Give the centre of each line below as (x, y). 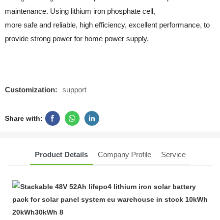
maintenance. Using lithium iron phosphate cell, (81, 11)
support (74, 89)
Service (173, 155)
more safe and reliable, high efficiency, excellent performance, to (107, 25)
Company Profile (124, 155)
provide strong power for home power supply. (77, 38)
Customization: (31, 89)
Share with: (24, 118)
